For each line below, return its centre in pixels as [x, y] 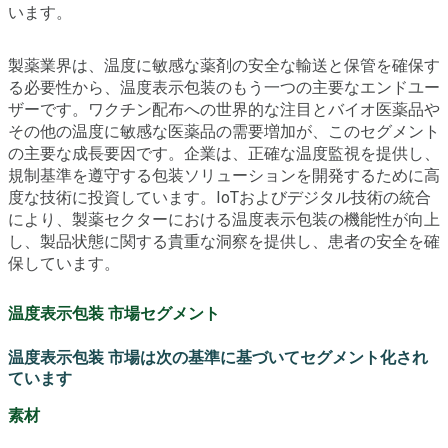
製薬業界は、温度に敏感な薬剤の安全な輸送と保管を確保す [224, 66]
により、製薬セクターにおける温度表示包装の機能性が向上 [224, 220]
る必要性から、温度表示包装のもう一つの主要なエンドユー [224, 88]
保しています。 [64, 264]
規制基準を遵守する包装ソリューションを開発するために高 [224, 176]
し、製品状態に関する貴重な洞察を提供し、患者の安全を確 [224, 242]
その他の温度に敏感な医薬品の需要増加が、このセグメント [224, 132]
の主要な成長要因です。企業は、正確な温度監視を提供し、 [224, 154]
